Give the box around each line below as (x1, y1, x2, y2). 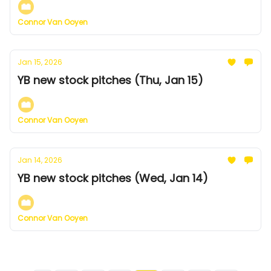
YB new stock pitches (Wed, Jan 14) (18, 171, 208, 186)
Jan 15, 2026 (18, 57, 62, 67)
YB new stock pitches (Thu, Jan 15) (18, 73, 203, 88)
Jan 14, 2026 (18, 155, 62, 165)
